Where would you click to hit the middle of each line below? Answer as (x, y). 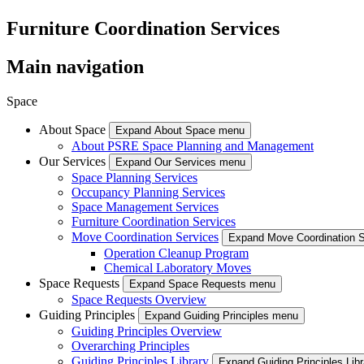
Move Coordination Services (145, 236)
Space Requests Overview (139, 299)
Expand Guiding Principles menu (221, 315)
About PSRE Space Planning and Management (193, 145)
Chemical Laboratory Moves (178, 267)
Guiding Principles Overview (147, 331)
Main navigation (75, 66)
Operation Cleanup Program (176, 253)
